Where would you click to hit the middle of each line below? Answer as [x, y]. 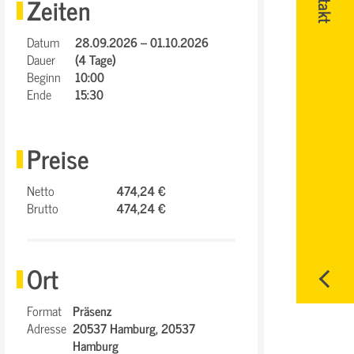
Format [44, 311]
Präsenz [92, 311]
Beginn [44, 77]
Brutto [43, 208]
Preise [58, 158]
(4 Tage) [96, 59]
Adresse [47, 328]
